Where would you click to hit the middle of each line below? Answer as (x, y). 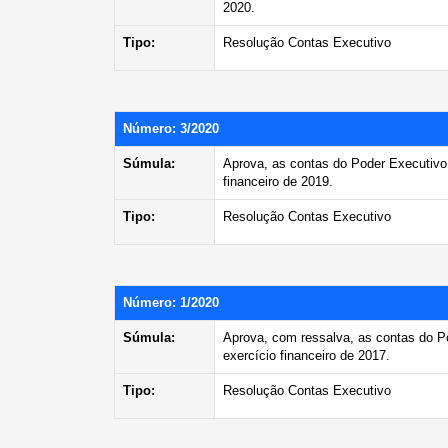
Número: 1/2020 (171, 302)
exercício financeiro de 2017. (306, 355)
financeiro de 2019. (278, 181)
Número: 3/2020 (171, 128)
